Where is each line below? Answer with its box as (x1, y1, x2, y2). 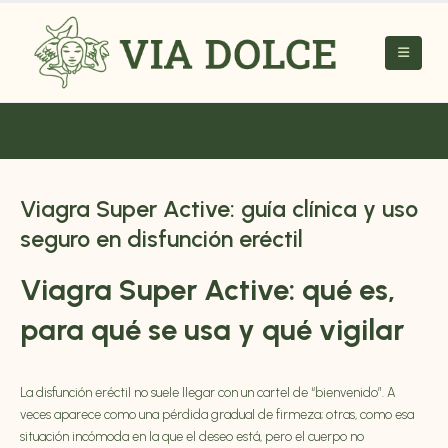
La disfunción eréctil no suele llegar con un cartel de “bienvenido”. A (20, 385, 396, 401)
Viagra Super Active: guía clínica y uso (20, 195, 418, 223)
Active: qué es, (197, 272, 395, 308)
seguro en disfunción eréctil (20, 225, 303, 253)
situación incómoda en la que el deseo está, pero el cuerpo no (20, 429, 364, 445)
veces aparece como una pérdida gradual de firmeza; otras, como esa (20, 407, 414, 423)
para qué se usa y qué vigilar (20, 312, 404, 348)
